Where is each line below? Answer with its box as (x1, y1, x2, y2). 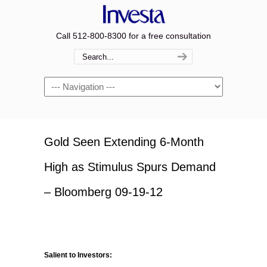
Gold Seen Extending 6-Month (44, 135, 204, 148)
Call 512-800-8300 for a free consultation (56, 31, 211, 41)
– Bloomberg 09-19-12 (44, 185, 163, 198)
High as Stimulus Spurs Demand (44, 160, 216, 173)
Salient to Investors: (44, 251, 112, 259)
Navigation (44, 79, 84, 88)
